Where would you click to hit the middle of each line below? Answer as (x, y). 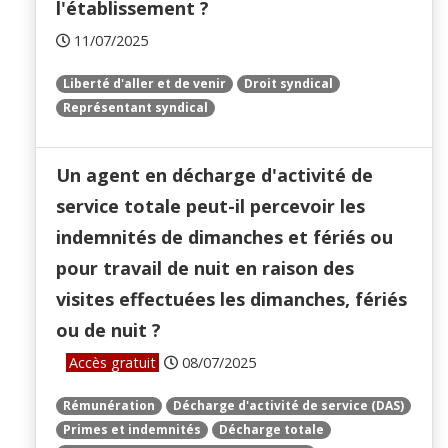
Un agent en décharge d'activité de (214, 175)
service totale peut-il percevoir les (210, 206)
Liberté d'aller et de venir (144, 84)
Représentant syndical (135, 108)
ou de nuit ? (108, 330)
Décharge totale (271, 430)
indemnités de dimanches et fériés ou (224, 237)
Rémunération (109, 406)
